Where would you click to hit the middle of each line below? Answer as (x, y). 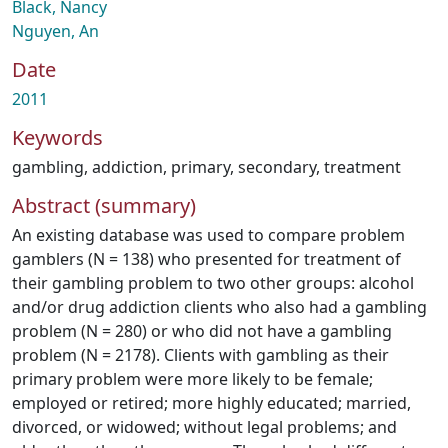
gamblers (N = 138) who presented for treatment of (206, 259)
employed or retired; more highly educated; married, (211, 403)
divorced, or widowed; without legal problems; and (204, 427)
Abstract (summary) (104, 205)
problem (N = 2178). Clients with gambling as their (200, 355)
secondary (277, 167)
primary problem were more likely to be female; (192, 379)
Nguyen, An (55, 31)
